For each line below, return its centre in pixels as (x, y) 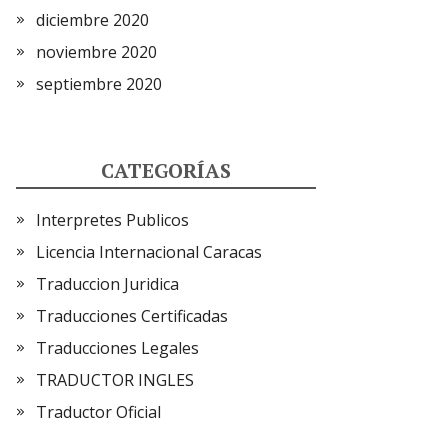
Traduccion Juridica (107, 284)
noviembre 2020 (96, 52)
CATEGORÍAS (166, 170)
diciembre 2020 (92, 20)
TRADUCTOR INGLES (115, 380)
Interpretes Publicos (112, 220)
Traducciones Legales (117, 348)
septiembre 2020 (99, 84)
